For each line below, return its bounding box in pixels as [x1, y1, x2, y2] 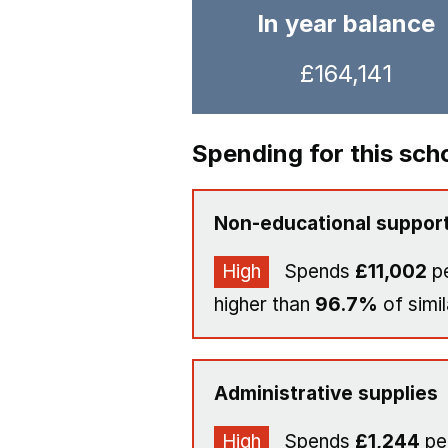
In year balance [257, 9, 435, 38]
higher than [214, 293, 315, 316]
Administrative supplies [214, 382, 438, 405]
